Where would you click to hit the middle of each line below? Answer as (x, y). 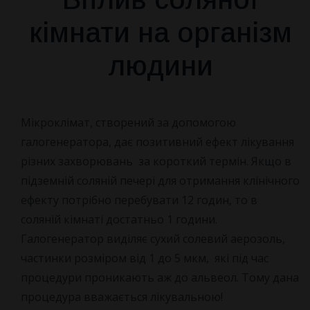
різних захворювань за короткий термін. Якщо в (156, 161)
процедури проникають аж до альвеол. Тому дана (159, 277)
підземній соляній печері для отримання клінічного (160, 180)
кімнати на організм (160, 32)
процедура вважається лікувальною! (121, 297)
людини (160, 65)
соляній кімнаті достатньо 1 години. (120, 219)
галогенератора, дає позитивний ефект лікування (157, 142)
